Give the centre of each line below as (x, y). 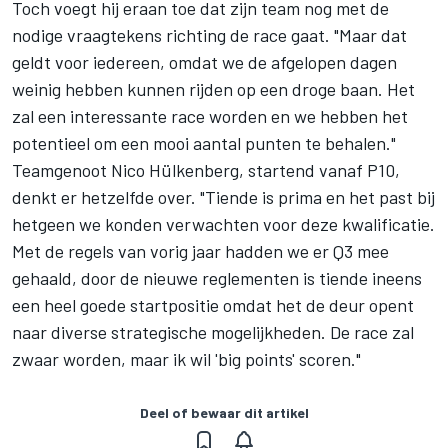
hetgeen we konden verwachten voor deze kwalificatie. (223, 224)
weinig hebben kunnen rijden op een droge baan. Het (213, 89)
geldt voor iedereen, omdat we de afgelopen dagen (204, 62)
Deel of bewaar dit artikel (224, 412)
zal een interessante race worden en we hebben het (210, 116)
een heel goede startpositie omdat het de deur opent (213, 305)
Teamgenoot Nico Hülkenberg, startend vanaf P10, (206, 170)
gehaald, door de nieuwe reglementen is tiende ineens (217, 278)
